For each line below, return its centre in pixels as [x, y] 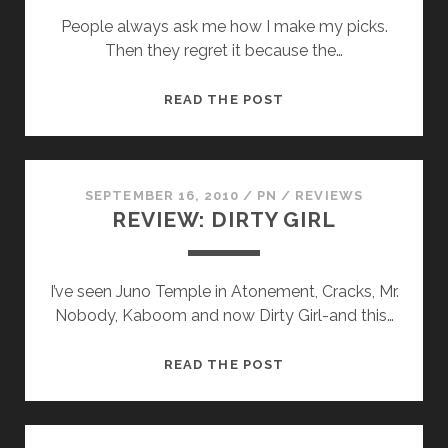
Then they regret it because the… [224, 51]
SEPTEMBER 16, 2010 [162, 196]
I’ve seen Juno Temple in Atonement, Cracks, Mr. [224, 292]
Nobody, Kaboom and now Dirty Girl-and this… [224, 316]
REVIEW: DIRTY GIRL [224, 220]
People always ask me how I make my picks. [224, 27]
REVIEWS [329, 196]
